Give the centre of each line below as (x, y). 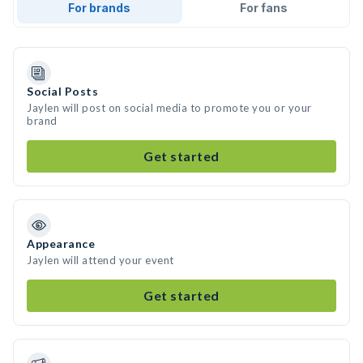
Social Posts (62, 91)
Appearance (61, 243)
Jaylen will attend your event (100, 260)
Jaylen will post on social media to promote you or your (169, 108)
